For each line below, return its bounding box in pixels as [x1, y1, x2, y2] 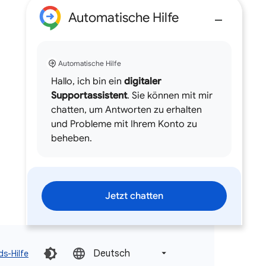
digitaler [124, 75, 161, 87]
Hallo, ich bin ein [51, 75, 124, 87]
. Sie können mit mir [127, 89, 213, 102]
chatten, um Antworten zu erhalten [51, 103, 202, 116]
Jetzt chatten [105, 189, 163, 202]
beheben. [51, 132, 92, 144]
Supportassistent [51, 89, 127, 102]
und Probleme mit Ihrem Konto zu [51, 118, 197, 130]
